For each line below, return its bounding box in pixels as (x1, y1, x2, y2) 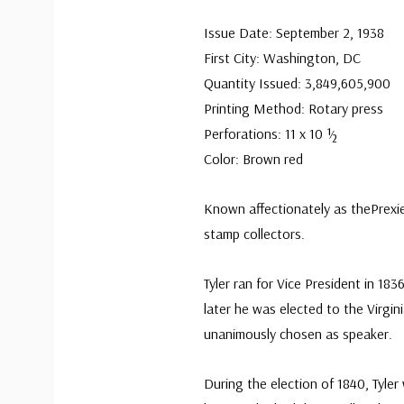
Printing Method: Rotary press (204, 99, 383, 117)
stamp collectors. (204, 225, 308, 243)
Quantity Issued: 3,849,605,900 (204, 74, 390, 92)
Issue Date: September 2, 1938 (204, 23, 384, 41)
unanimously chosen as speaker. (204, 325, 392, 343)
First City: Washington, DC (204, 49, 361, 67)
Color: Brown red (204, 150, 303, 168)
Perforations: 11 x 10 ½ (204, 124, 337, 142)
